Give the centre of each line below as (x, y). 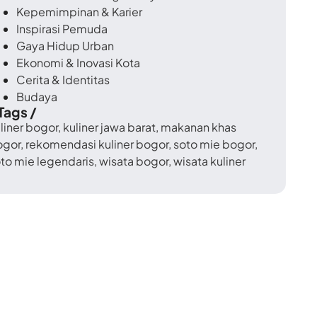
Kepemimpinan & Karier (79, 12)
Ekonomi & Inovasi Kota (78, 63)
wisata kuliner (209, 161)
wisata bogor (134, 161)
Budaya (37, 97)
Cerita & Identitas (63, 80)
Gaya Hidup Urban (65, 46)
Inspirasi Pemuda (62, 29)
